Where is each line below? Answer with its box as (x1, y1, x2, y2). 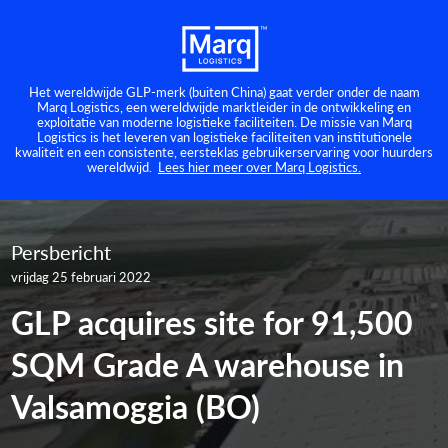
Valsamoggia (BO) (11, 382, 261, 429)
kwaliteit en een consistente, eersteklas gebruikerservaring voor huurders (15, 141, 433, 161)
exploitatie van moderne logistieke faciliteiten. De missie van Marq (36, 111, 412, 131)
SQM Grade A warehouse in (11, 340, 405, 387)
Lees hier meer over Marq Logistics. (158, 156, 361, 176)
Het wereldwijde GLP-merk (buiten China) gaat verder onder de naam (28, 81, 420, 101)
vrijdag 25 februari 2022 (11, 266, 152, 286)
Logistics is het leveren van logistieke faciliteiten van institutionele (36, 126, 412, 146)
